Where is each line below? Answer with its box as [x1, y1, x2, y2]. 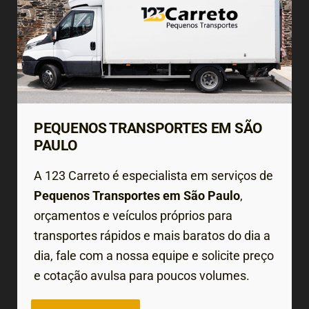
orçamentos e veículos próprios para [34, 208, 232, 223]
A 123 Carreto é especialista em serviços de [34, 168, 273, 183]
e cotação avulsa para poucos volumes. [34, 268, 250, 283]
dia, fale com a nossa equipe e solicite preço [34, 248, 274, 263]
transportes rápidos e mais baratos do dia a [34, 228, 270, 243]
